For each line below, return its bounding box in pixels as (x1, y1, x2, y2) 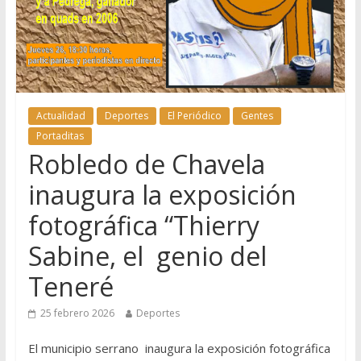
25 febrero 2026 (39, 306, 114, 321)
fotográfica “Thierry (27, 208, 259, 243)
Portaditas (35, 129, 84, 143)
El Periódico (167, 109, 222, 123)
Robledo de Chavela (27, 147, 265, 182)
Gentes (240, 109, 273, 123)
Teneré (27, 269, 114, 305)
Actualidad (35, 109, 85, 123)
